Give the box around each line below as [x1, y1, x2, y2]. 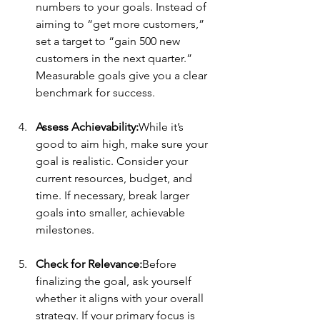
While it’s [139, 120, 186, 134]
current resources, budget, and [36, 171, 195, 186]
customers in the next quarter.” [36, 51, 195, 66]
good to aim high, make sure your [36, 137, 211, 151]
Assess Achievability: [36, 120, 139, 134]
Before [142, 257, 179, 271]
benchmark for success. [36, 86, 155, 100]
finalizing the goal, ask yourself [36, 274, 194, 289]
